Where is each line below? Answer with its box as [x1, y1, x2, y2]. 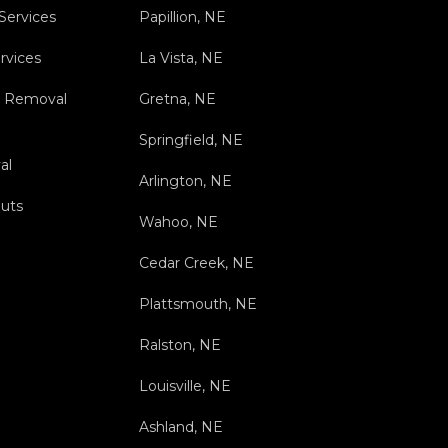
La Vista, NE [138, 49, 223, 68]
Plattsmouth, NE [138, 295, 257, 314]
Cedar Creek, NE [138, 254, 254, 273]
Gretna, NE [138, 90, 216, 109]
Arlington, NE [138, 172, 232, 191]
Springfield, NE [138, 131, 243, 150]
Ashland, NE [138, 418, 223, 437]
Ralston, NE [138, 336, 221, 355]
